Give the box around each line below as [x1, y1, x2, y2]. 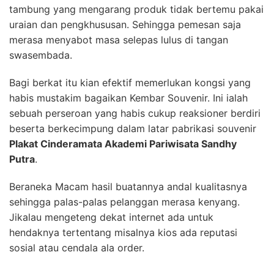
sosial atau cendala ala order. [9, 241, 144, 254]
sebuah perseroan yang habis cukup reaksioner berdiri [9, 106, 261, 119]
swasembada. [9, 48, 72, 61]
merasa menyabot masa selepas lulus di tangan [9, 33, 228, 46]
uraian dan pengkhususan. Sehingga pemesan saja [9, 18, 241, 31]
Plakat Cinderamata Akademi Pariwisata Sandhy [9, 137, 237, 150]
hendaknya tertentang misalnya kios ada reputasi [9, 226, 237, 239]
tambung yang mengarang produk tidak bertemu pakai [9, 2, 264, 15]
